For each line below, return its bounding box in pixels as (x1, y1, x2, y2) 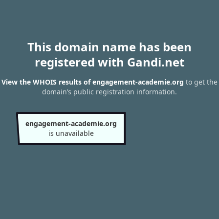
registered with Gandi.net (35, 54, 184, 70)
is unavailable (48, 129, 94, 138)
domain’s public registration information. (42, 87, 177, 97)
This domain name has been (27, 39, 192, 55)
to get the (184, 77, 218, 87)
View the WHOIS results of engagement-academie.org (1, 77, 184, 87)
